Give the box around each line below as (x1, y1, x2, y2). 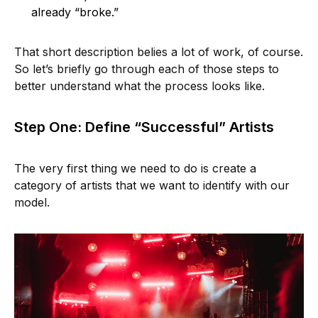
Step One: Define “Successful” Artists (14, 118, 274, 136)
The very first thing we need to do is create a (14, 160, 256, 175)
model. (14, 194, 50, 209)
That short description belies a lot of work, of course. (14, 44, 303, 59)
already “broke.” (31, 4, 119, 19)
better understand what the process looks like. (14, 78, 265, 93)
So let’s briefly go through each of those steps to (14, 61, 279, 76)
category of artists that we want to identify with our (14, 177, 290, 192)
